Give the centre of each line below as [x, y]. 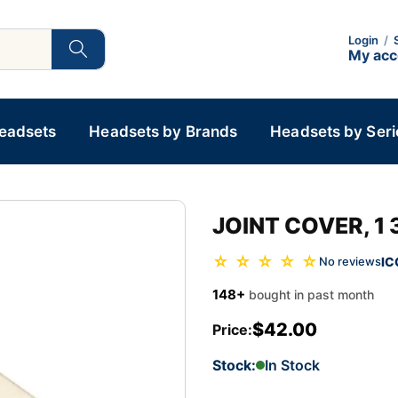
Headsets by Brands [163, 131]
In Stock [292, 365]
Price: [232, 329]
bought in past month [311, 294]
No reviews [350, 262]
